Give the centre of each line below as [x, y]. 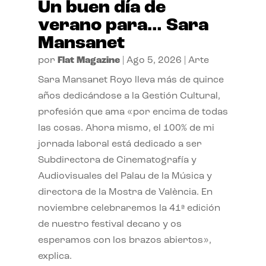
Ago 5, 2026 [154, 60]
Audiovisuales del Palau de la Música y [125, 176]
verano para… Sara [123, 26]
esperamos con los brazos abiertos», [124, 240]
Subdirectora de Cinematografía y [117, 160]
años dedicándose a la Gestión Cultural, [129, 96]
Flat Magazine [88, 60]
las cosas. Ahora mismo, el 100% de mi [126, 128]
